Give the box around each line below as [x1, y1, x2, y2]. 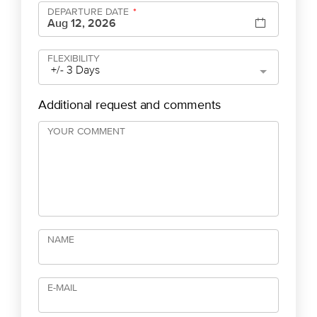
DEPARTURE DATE [47, 6, 132, 18]
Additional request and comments [38, 97, 221, 113]
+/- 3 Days [51, 63, 100, 77]
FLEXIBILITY [47, 52, 100, 64]
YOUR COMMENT [47, 125, 125, 137]
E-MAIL [47, 282, 77, 294]
